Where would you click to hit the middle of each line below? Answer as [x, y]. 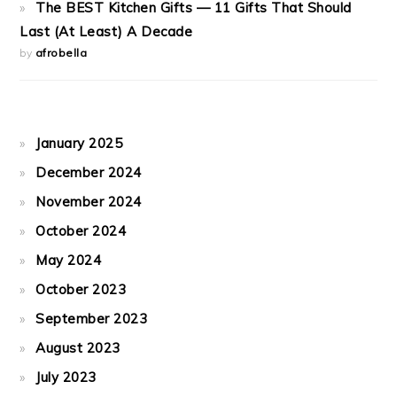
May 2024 [69, 260]
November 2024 [89, 202]
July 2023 [66, 377]
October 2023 [81, 289]
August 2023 [78, 348]
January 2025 [79, 143]
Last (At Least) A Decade [106, 31]
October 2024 [81, 231]
